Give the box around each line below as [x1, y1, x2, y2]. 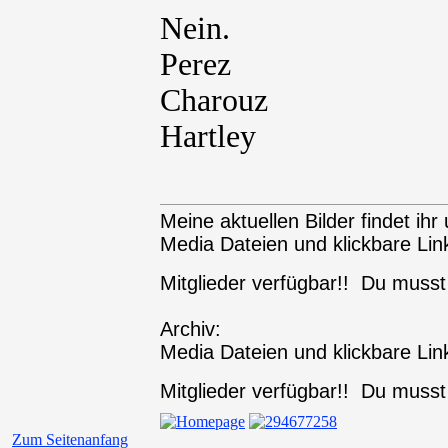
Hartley [160, 119, 256, 154]
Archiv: [160, 318, 221, 340]
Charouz [160, 83, 268, 118]
